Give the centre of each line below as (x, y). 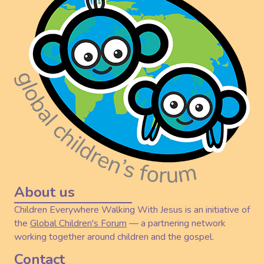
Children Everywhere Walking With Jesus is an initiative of (132, 209)
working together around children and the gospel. (114, 237)
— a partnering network (176, 223)
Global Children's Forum (78, 223)
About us (44, 192)
